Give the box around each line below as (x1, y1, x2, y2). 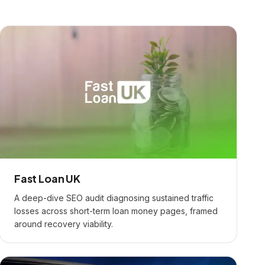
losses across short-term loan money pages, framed (14, 206, 218, 216)
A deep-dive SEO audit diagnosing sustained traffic (14, 193, 214, 203)
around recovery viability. (14, 219, 113, 229)
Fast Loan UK (14, 172, 80, 185)
